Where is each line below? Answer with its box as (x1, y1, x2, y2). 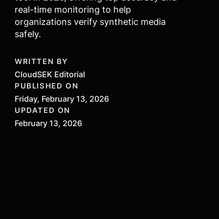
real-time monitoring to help (15, 4, 131, 15)
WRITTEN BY (15, 57, 68, 66)
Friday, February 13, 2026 (15, 94, 109, 104)
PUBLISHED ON (15, 81, 79, 90)
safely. (15, 29, 41, 39)
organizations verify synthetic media (15, 17, 166, 27)
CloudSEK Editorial (15, 69, 85, 79)
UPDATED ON (15, 106, 70, 115)
